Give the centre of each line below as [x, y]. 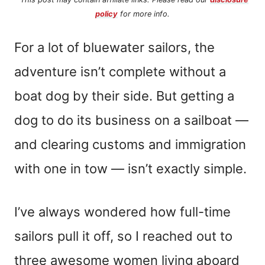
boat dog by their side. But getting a [124, 96]
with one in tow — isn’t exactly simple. [130, 168]
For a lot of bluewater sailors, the [114, 47]
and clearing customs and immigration [130, 144]
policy [106, 14]
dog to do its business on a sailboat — [131, 120]
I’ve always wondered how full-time [122, 211]
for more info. [144, 14]
